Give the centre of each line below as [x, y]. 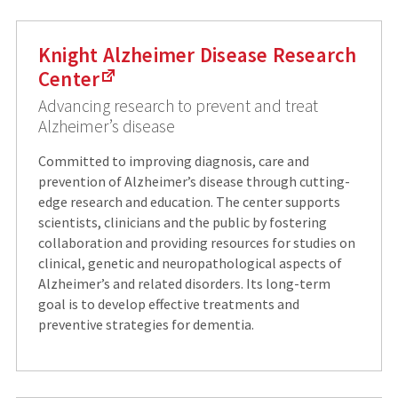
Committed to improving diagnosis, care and [173, 161]
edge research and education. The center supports [189, 202]
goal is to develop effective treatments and [168, 304]
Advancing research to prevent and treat [178, 106]
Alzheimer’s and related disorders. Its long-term [184, 284]
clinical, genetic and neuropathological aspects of [190, 263]
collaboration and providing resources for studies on [196, 243]
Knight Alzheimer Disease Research [197, 55]
